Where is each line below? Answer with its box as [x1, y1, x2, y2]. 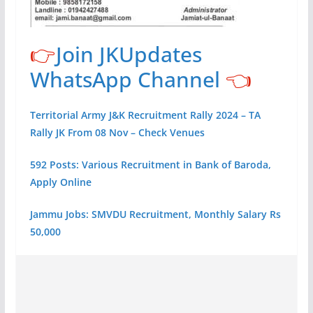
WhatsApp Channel [29, 65, 220, 94]
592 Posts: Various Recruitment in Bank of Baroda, [29, 158, 271, 172]
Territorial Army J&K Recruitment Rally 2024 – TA [29, 108, 261, 122]
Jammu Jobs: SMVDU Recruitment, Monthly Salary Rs [29, 208, 281, 221]
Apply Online [29, 175, 92, 189]
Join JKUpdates [55, 40, 202, 69]
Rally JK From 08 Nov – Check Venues [29, 126, 205, 140]
